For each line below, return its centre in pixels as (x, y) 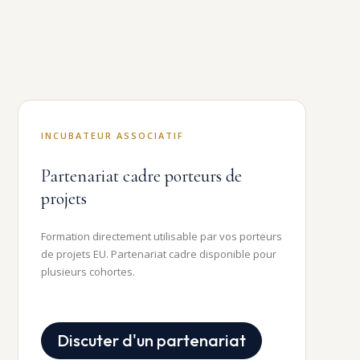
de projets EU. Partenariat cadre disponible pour (158, 254)
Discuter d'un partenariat (151, 340)
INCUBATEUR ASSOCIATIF (112, 136)
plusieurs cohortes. (88, 272)
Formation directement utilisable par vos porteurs (161, 237)
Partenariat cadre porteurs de (141, 176)
